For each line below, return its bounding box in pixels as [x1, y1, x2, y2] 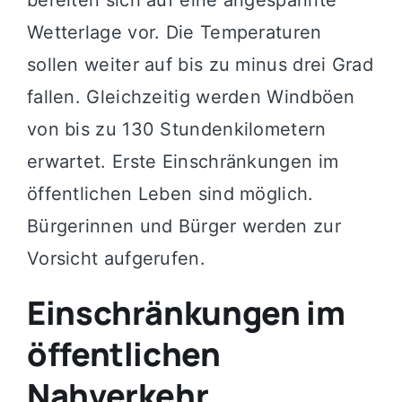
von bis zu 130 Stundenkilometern [26, 118, 327, 140]
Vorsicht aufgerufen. [26, 247, 205, 269]
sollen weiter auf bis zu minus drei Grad [26, 53, 373, 75]
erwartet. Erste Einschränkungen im [26, 150, 339, 172]
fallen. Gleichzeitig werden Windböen [26, 85, 355, 108]
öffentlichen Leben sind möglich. [26, 182, 314, 205]
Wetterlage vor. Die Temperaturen [26, 21, 322, 43]
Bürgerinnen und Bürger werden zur [26, 214, 341, 237]
